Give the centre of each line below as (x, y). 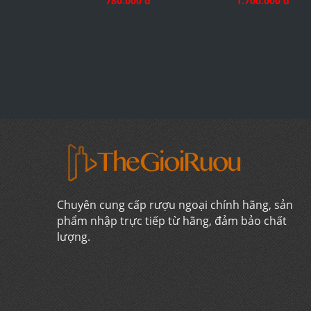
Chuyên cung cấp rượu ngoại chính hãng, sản (175, 205)
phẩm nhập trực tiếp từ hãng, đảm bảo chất (172, 221)
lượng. (74, 237)
